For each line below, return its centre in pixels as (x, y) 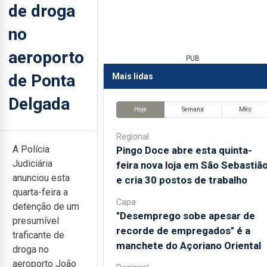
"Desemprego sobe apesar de (185, 215)
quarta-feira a (40, 192)
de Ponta (42, 80)
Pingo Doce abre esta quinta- (184, 150)
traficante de (38, 235)
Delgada (39, 104)
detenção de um (46, 207)
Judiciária (32, 164)
